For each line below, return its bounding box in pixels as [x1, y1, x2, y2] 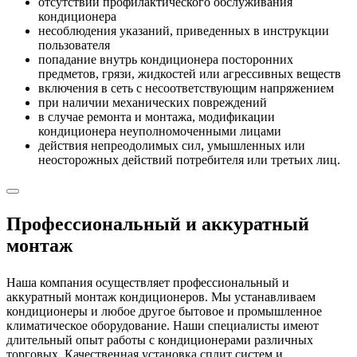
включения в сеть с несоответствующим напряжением [38, 80, 334, 95]
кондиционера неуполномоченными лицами [38, 124, 281, 138]
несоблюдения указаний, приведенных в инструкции [38, 23, 329, 37]
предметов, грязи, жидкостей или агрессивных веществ [38, 66, 341, 80]
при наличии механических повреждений [38, 95, 267, 109]
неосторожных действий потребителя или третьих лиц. [38, 152, 340, 167]
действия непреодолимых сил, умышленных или [38, 138, 305, 152]
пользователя [38, 37, 110, 52]
